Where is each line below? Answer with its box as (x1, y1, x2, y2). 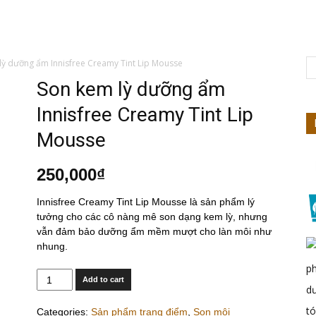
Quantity (35, 269, 73, 281)
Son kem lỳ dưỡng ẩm (36, 78, 225, 101)
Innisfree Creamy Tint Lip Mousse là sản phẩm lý (36, 196, 255, 207)
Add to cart (82, 275, 124, 284)
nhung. (36, 241, 68, 252)
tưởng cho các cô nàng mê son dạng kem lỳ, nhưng (36, 211, 267, 222)
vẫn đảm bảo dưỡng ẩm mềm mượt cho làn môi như (36, 226, 272, 237)
